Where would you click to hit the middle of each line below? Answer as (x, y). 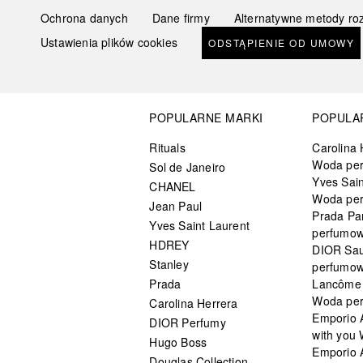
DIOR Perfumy (188, 322)
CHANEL (173, 186)
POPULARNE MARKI (206, 117)
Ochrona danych (84, 17)
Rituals (167, 147)
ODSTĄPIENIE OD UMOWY (281, 42)
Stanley (169, 264)
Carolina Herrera (194, 303)
